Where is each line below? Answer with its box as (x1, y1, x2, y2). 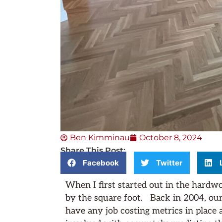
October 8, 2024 (139, 132, 202, 142)
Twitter (156, 158, 182, 167)
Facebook (83, 158, 119, 167)
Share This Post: (60, 145, 125, 155)
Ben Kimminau (70, 132, 130, 142)
